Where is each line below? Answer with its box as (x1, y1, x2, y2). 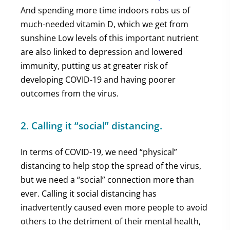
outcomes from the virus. (21, 88, 119, 99)
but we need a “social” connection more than (21, 174, 194, 185)
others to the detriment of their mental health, (21, 216, 201, 227)
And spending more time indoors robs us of (21, 5, 190, 16)
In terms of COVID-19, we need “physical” (21, 146, 177, 158)
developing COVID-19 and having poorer (21, 74, 176, 85)
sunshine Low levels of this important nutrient (21, 32, 199, 44)
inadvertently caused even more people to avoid (21, 202, 207, 213)
